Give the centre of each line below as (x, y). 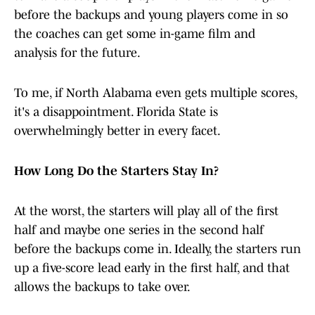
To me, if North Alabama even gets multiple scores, (155, 93)
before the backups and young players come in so (151, 15)
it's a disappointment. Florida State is (116, 112)
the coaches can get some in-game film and (135, 34)
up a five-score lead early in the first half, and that (152, 268)
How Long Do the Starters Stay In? (116, 171)
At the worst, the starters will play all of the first (146, 211)
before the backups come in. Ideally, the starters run (157, 249)
